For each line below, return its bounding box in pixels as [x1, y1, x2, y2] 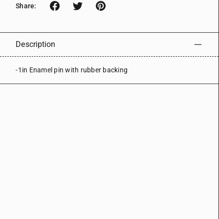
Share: [16, 2, 36, 10]
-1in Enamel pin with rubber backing [16, 66, 128, 74]
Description [16, 40, 56, 49]
